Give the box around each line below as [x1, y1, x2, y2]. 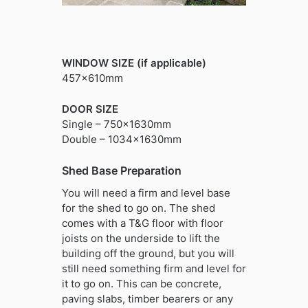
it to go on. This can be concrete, [61, 277, 221, 291]
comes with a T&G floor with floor [61, 217, 223, 230]
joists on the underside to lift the [61, 232, 220, 245]
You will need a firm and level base [61, 186, 230, 200]
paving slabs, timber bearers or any [61, 292, 233, 306]
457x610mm [61, 71, 123, 85]
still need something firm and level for [61, 262, 246, 276]
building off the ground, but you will [61, 247, 234, 261]
